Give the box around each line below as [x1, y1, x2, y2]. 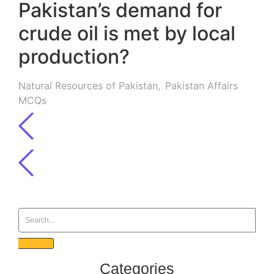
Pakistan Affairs [165, 80, 238, 92]
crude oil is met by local [18, 21, 235, 46]
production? [18, 45, 130, 69]
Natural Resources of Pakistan [18, 80, 158, 92]
